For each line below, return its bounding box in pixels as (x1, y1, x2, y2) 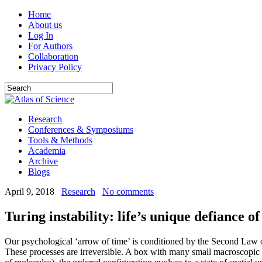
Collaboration (28, 51, 78, 61)
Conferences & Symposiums (28, 125, 133, 135)
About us (28, 20, 62, 30)
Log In (28, 30, 53, 40)
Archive (28, 156, 58, 166)
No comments (102, 187, 154, 196)
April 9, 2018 (5, 187, 54, 196)
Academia (28, 146, 65, 156)
